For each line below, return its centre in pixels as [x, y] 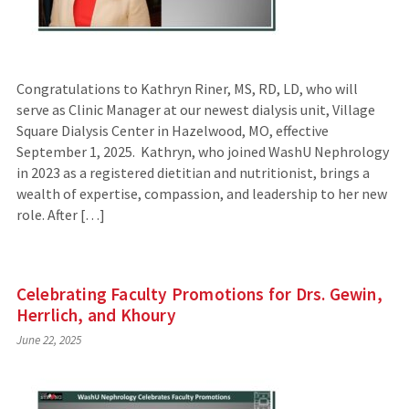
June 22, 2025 [48, 341]
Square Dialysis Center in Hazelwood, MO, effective [172, 131]
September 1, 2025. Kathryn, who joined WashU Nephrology [202, 152]
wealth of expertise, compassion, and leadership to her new [201, 194]
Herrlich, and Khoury [96, 315]
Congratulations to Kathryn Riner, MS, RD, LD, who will [187, 89]
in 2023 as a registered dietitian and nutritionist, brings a [193, 173]
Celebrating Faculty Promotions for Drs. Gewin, [199, 294]
